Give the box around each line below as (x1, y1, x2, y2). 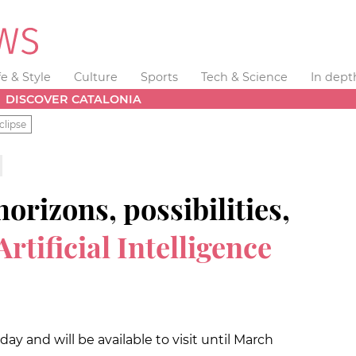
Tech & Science (200, 70, 288, 84)
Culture (74, 70, 118, 84)
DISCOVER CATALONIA (6, 91, 142, 106)
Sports (140, 70, 178, 84)
